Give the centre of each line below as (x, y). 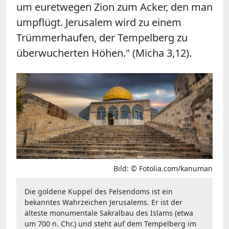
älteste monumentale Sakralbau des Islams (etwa (109, 213)
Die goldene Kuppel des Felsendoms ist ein (99, 191)
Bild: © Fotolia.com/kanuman (163, 168)
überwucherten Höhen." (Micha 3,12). (104, 53)
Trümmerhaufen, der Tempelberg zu (102, 37)
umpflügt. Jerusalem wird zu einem (99, 22)
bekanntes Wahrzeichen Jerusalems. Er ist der (104, 202)
